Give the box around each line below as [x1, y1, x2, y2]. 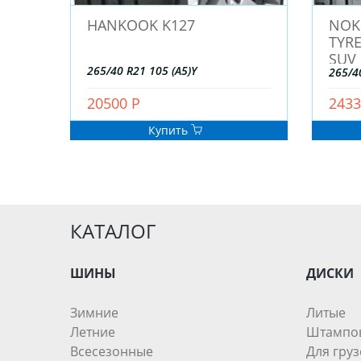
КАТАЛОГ [70, 218, 156, 245]
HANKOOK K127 [87, 15, 195, 35]
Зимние [70, 304, 118, 322]
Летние [70, 323, 115, 342]
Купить [147, 122, 191, 139]
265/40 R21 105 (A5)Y [87, 63, 197, 79]
